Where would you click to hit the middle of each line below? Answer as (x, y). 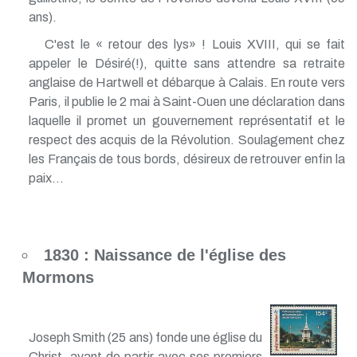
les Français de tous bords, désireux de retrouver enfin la (186, 159)
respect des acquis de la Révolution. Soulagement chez (186, 139)
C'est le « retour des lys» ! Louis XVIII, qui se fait (194, 44)
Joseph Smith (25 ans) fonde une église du (145, 337)
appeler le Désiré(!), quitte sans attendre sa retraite (186, 63)
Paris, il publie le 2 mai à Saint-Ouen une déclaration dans (186, 101)
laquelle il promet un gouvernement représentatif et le (186, 120)
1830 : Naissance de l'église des (165, 255)
